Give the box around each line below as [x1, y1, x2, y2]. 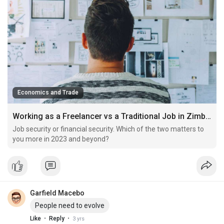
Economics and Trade [17, 89, 78, 96]
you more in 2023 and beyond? [12, 135, 109, 143]
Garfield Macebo [30, 189, 84, 197]
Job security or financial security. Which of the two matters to [12, 125, 204, 133]
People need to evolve [35, 201, 104, 210]
